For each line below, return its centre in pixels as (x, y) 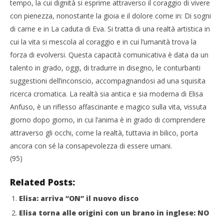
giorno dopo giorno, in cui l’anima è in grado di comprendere (108, 119)
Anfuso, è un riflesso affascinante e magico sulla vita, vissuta (108, 106)
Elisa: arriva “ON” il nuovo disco (79, 198)
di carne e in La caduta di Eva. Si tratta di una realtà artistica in (110, 28)
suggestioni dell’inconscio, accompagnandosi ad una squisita (108, 80)
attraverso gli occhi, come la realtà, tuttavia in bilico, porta (104, 132)
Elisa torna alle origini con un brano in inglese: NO (114, 212)
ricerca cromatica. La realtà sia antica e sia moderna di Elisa (106, 93)
